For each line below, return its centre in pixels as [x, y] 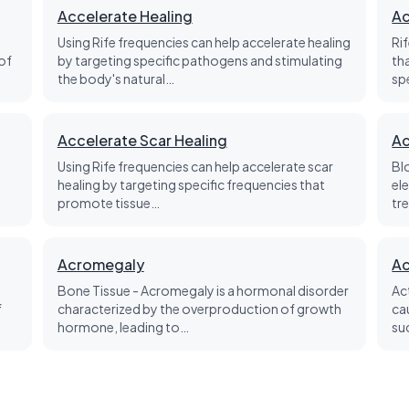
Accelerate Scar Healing [142, 140]
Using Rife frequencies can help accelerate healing [204, 42]
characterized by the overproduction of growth [199, 309]
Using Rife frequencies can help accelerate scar [195, 166]
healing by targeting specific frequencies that [191, 184]
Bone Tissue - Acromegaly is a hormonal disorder [203, 290]
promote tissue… [108, 203]
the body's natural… [115, 79]
